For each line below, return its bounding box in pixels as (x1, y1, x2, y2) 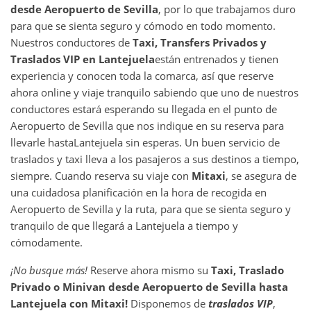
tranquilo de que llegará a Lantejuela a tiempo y (10, 218, 238, 233)
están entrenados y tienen (155, 51, 278, 66)
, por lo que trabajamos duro (158, 1, 296, 16)
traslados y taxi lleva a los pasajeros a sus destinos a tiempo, (10, 151, 299, 166)
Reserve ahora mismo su (87, 262, 208, 277)
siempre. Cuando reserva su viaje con (10, 168, 192, 183)
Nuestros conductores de (10, 35, 133, 49)
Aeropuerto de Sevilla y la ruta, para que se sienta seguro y (10, 201, 291, 216)
